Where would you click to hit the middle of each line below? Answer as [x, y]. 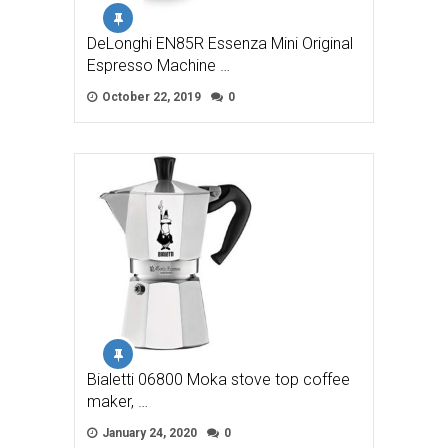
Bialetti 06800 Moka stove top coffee [218, 380]
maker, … [117, 402]
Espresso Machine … [158, 66]
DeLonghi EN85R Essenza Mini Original [220, 44]
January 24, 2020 [148, 433]
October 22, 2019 [150, 97]
